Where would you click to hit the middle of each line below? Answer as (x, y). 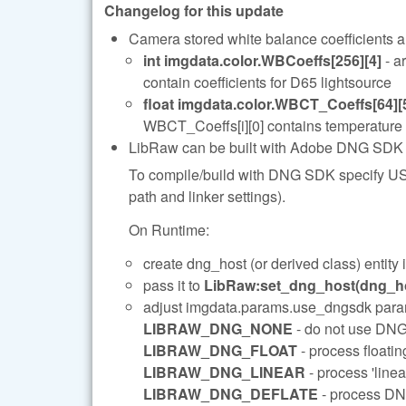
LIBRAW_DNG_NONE (218, 328)
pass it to (174, 285)
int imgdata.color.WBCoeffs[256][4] (262, 60)
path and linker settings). (207, 197)
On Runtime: (169, 229)
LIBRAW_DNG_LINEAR (224, 372)
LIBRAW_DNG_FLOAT (220, 350)
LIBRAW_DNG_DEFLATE (231, 393)
